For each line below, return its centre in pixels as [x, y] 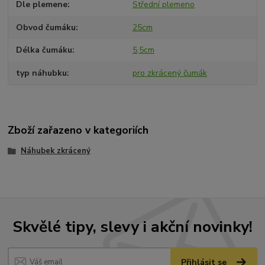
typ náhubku [42, 73]
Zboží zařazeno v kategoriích [78, 130]
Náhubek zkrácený [55, 151]
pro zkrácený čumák [169, 73]
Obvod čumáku [46, 27]
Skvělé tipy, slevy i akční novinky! [132, 226]
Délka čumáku [44, 50]
